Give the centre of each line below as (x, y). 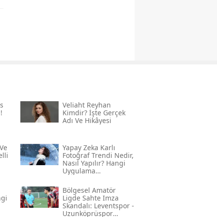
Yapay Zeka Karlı (89, 148)
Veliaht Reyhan (86, 105)
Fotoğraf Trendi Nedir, (98, 155)
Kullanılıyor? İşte (89, 179)
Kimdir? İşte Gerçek (94, 113)
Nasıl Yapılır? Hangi (94, 163)
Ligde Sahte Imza (90, 198)
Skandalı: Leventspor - (98, 206)
